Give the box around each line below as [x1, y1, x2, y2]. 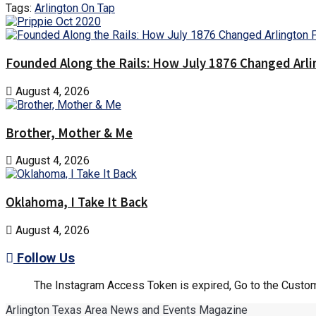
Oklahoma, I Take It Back [6, 194, 147, 211]
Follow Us [13, 250, 75, 266]
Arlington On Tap [35, 1, 115, 16]
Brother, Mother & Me [6, 124, 133, 141]
